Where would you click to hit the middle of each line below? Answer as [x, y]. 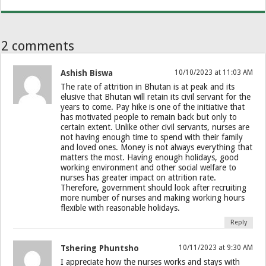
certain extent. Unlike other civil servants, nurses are [155, 127]
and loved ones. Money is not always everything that [157, 147]
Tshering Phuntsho [100, 248]
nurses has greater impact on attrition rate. [139, 177]
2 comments [38, 46]
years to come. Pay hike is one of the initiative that [153, 107]
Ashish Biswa [87, 73]
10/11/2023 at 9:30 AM [216, 247]
